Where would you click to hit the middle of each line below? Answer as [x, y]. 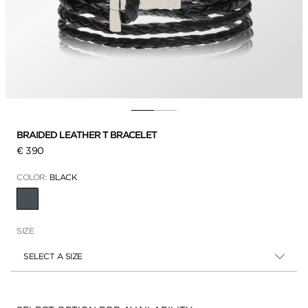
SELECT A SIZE [53, 256]
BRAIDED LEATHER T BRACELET [88, 134]
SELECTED [47, 203]
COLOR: [33, 177]
